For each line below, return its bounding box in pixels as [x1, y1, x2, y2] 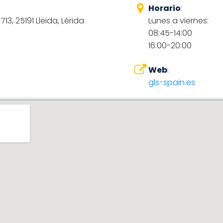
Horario [148, 2, 181, 14]
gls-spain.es [148, 77, 195, 88]
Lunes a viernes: [148, 15, 209, 26]
